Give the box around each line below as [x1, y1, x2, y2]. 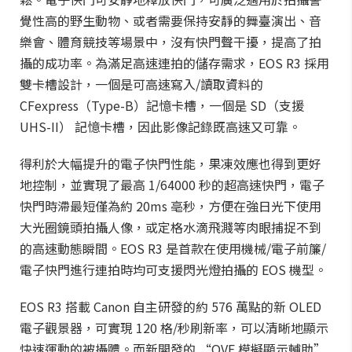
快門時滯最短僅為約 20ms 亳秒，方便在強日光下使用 [20, 196, 321, 215]
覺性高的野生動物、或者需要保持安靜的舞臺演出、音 [20, 11, 321, 30]
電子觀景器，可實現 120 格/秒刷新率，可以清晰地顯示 [20, 318, 328, 337]
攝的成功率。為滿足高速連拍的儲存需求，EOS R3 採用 [20, 53, 329, 72]
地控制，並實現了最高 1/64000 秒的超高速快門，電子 [20, 175, 324, 194]
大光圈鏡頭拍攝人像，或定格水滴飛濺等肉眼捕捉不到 [20, 218, 321, 236]
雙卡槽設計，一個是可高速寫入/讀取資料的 [20, 75, 263, 93]
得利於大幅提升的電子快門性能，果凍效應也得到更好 [20, 154, 321, 173]
